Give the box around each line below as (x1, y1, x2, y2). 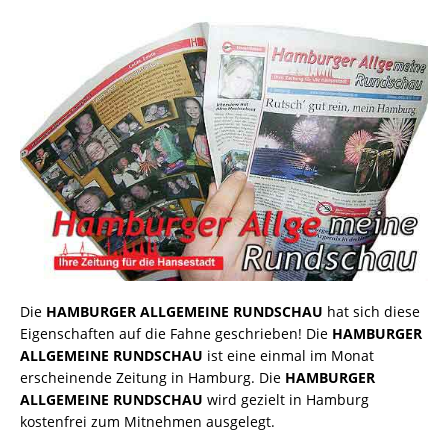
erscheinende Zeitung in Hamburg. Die (20, 367, 285, 387)
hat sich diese (323, 301, 420, 321)
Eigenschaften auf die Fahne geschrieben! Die (20, 323, 332, 343)
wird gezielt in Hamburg (203, 389, 369, 409)
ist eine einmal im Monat (203, 345, 374, 365)
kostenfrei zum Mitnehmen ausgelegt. (20, 411, 275, 431)
